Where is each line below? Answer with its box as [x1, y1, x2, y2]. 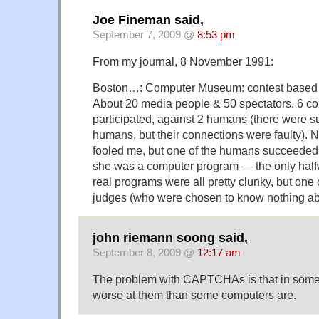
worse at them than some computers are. [93, 288, 296, 301]
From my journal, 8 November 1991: [93, 55, 273, 68]
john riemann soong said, [93, 230, 248, 245]
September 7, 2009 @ [93, 29, 197, 41]
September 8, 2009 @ [93, 246, 197, 258]
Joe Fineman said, [93, 13, 204, 28]
